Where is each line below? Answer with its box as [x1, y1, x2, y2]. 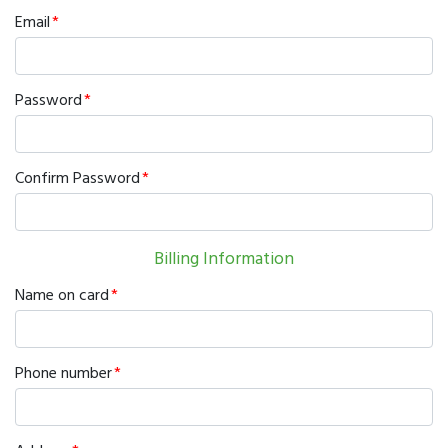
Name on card [15, 282, 109, 306]
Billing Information [154, 244, 294, 271]
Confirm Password [15, 165, 140, 189]
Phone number [15, 360, 112, 384]
